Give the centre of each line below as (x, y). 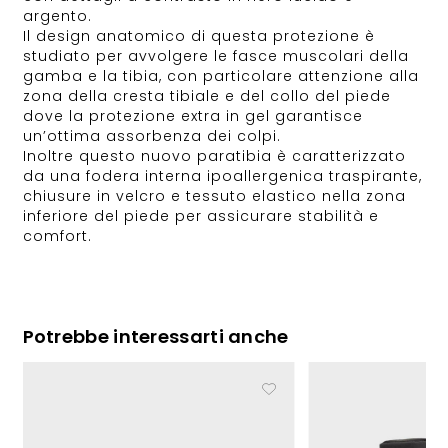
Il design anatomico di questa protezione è (198, 36)
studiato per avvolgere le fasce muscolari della (215, 56)
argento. (57, 16)
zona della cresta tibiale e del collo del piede (206, 96)
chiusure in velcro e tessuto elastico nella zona (214, 196)
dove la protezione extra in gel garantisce (192, 116)
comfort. (57, 236)
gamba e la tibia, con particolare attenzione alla (220, 76)
